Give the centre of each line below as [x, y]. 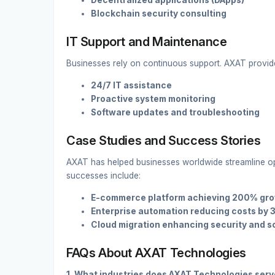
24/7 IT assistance [131, 85]
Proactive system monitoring [153, 99]
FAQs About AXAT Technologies [156, 253]
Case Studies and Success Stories [164, 141]
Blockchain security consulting [159, 14]
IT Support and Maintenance [147, 42]
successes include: [103, 176]
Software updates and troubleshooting [175, 112]
